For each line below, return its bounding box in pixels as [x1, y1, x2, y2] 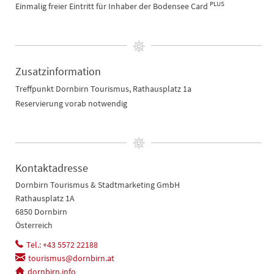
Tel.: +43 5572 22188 [26, 239, 98, 250]
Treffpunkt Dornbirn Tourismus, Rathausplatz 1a [15, 83, 191, 94]
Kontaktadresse [15, 160, 88, 175]
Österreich [15, 219, 53, 231]
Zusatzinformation [15, 64, 101, 78]
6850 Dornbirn [15, 206, 67, 217]
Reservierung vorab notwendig [15, 97, 127, 109]
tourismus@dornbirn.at [28, 252, 114, 264]
